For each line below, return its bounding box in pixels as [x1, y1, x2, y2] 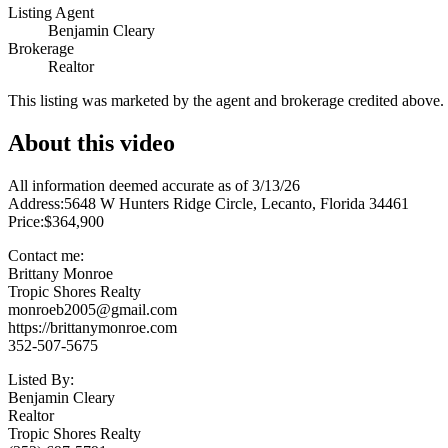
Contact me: [8, 247, 84, 265]
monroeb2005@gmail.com [8, 301, 177, 319]
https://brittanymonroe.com [8, 319, 177, 337]
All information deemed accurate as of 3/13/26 [8, 177, 300, 195]
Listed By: [8, 371, 74, 389]
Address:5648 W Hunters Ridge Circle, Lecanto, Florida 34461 [8, 195, 409, 213]
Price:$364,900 [8, 213, 104, 231]
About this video [8, 130, 175, 157]
